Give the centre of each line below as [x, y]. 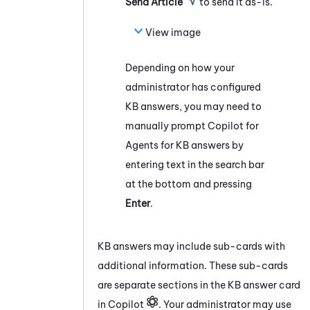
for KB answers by [201, 145]
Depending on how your [180, 67]
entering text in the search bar [195, 164]
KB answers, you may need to [193, 106]
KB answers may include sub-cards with [191, 246]
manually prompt [166, 126]
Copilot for [233, 126]
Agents [142, 145]
